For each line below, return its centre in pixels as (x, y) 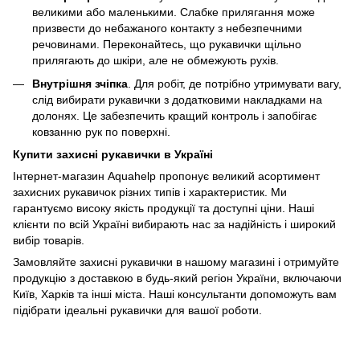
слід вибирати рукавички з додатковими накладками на (177, 99)
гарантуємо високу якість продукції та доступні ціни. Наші (164, 209)
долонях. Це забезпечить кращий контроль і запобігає (174, 115)
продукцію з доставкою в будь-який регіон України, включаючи (177, 278)
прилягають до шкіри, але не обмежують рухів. (155, 61)
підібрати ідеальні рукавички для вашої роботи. (137, 311)
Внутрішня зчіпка (80, 83)
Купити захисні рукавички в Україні (113, 155)
